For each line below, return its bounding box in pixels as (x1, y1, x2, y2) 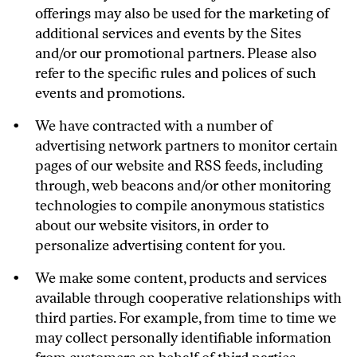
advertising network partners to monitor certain (35, 137, 338, 155)
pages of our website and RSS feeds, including (35, 157, 323, 175)
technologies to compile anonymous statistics (35, 197, 324, 214)
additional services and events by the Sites (35, 25, 301, 42)
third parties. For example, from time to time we (35, 309, 336, 327)
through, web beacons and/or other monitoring (35, 177, 331, 194)
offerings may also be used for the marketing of (35, 5, 329, 22)
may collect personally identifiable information (35, 329, 331, 347)
